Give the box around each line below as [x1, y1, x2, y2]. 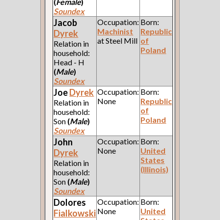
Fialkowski [54, 207, 96, 219]
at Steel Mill [97, 35, 138, 45]
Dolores [54, 196, 86, 208]
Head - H [54, 57, 85, 67]
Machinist [97, 26, 134, 36]
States [140, 155, 165, 165]
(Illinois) [140, 164, 169, 174]
